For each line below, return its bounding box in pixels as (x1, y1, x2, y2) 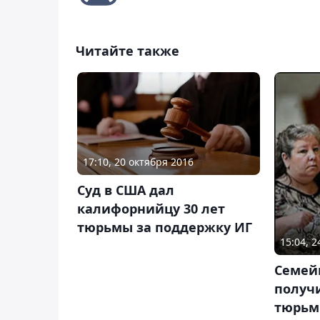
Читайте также (76, 41, 179, 59)
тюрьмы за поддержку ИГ (77, 219, 252, 236)
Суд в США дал (77, 181, 174, 199)
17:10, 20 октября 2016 (83, 155, 194, 169)
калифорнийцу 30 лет (77, 200, 225, 218)
